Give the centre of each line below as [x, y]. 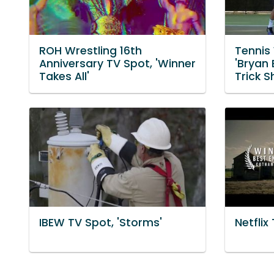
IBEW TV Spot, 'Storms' [101, 222]
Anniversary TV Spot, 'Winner [117, 64]
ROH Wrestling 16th [91, 51]
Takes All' [64, 77]
